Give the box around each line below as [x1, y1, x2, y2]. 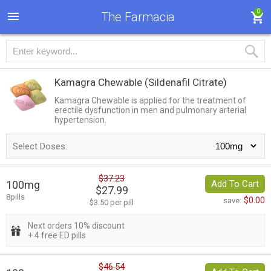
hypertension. [54, 115, 106, 125]
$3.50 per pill [90, 198, 134, 207]
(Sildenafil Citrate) [145, 76, 227, 88]
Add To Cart [211, 178, 259, 190]
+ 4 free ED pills [28, 230, 86, 241]
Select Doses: [13, 141, 67, 152]
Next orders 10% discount [28, 221, 125, 231]
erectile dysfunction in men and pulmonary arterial [54, 105, 246, 115]
